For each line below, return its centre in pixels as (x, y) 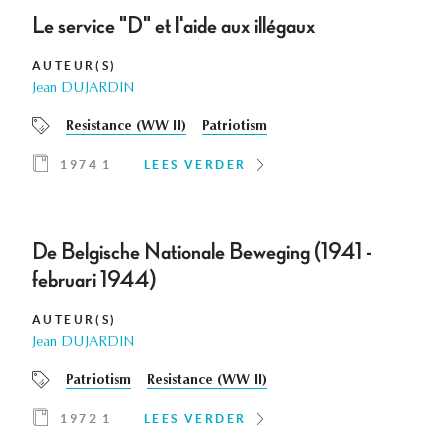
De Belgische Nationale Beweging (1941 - (202, 252)
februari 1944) (94, 280)
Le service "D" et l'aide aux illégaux (173, 26)
